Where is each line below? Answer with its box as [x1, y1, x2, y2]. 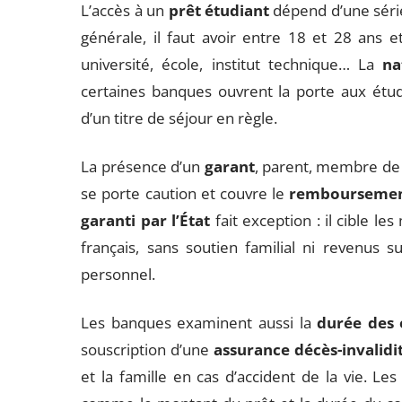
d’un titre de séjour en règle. [81, 108, 278, 128]
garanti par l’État [81, 210, 211, 231]
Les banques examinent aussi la [81, 312, 318, 333]
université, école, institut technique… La [81, 54, 382, 74]
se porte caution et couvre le [81, 183, 290, 204]
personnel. [81, 264, 156, 284]
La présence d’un [81, 156, 205, 177]
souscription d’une [81, 339, 214, 360]
